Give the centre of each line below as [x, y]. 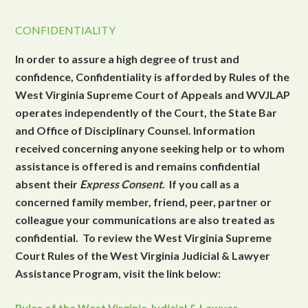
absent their [48, 184]
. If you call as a [201, 184]
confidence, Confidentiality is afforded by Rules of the [153, 77]
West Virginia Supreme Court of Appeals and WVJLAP [153, 95]
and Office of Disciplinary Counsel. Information [135, 130]
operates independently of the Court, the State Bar [146, 112]
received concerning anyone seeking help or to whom [150, 148]
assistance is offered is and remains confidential [138, 166]
